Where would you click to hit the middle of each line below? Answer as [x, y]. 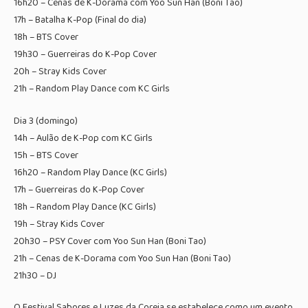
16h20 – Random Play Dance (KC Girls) [90, 172]
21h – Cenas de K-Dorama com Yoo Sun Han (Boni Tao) [122, 258]
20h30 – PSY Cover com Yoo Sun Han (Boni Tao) [110, 241]
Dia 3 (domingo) [46, 121]
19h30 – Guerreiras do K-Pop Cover [85, 55]
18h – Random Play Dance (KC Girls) [85, 207]
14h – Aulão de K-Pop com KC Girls [83, 138]
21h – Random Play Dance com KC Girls [92, 89]
